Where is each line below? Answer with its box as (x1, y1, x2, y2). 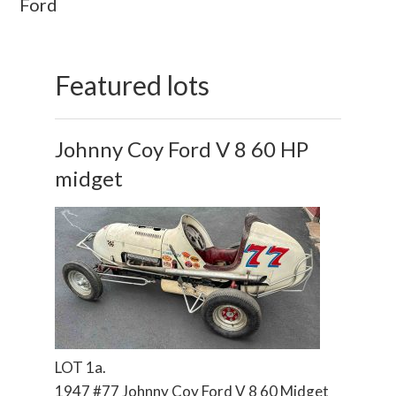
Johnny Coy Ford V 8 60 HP (55, 136, 309, 162)
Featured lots (55, 69, 210, 101)
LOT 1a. (55, 358, 107, 377)
